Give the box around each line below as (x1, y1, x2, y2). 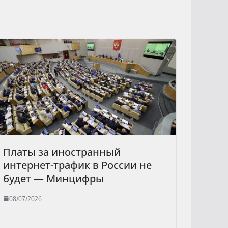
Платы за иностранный (3, 145, 121, 159)
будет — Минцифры (3, 171, 104, 185)
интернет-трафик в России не (3, 158, 152, 172)
